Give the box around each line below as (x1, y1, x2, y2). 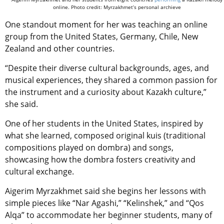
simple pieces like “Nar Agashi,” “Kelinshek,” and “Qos (5, 197, 204, 209)
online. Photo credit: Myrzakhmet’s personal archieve (53, 3, 181, 11)
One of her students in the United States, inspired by (5, 118, 203, 129)
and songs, (132, 142, 173, 153)
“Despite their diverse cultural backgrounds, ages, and (5, 62, 209, 74)
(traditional (163, 130, 205, 141)
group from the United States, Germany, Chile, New (5, 31, 198, 42)
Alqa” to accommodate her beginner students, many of (5, 209, 212, 221)
